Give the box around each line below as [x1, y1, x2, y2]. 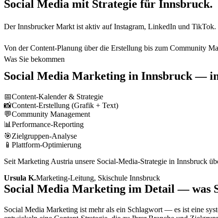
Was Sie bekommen [4, 55, 65, 64]
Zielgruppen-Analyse [12, 132, 77, 141]
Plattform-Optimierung [12, 141, 81, 149]
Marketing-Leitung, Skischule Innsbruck [36, 174, 160, 182]
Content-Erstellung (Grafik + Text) [12, 101, 118, 110]
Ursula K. [4, 174, 36, 182]
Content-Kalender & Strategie [12, 92, 103, 101]
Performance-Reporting [12, 120, 84, 129]
